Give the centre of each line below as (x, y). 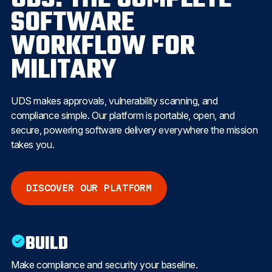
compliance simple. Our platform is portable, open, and (123, 115)
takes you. (32, 144)
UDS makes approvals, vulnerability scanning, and (114, 100)
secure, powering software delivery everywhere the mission (134, 130)
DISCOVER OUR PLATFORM (89, 188)
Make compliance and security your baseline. (104, 264)
